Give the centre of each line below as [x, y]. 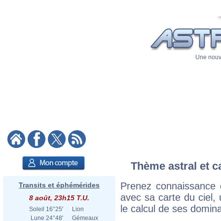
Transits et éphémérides [59, 185]
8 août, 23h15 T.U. [59, 198]
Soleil [37, 209]
